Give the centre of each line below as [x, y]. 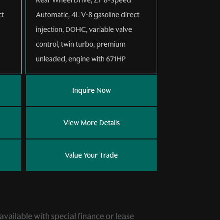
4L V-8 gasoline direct [105, 14]
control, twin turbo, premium [81, 44]
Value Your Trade [91, 155]
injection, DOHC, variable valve [84, 29]
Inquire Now [91, 90]
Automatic [52, 14]
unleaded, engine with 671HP [81, 59]
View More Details [91, 123]
